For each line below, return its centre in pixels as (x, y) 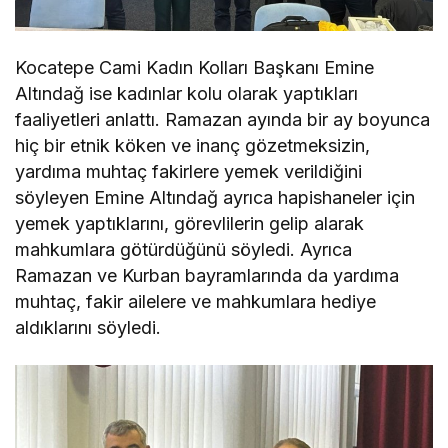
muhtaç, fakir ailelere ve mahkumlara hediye (196, 301)
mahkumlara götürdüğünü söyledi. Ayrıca (184, 249)
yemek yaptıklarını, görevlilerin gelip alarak (190, 223)
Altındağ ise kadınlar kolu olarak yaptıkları (187, 93)
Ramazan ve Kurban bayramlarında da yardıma (207, 275)
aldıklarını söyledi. (88, 327)
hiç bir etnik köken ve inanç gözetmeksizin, (193, 145)
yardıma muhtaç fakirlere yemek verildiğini (189, 171)
